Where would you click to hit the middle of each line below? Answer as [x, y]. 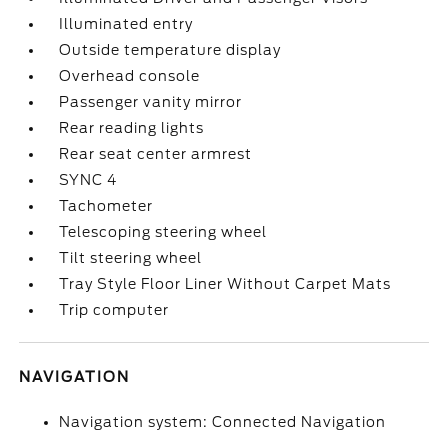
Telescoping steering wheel [163, 232]
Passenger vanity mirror [151, 102]
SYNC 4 [88, 180]
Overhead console [130, 76]
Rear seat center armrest [156, 154]
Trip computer [114, 310]
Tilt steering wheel [131, 258]
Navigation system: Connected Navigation [223, 422]
